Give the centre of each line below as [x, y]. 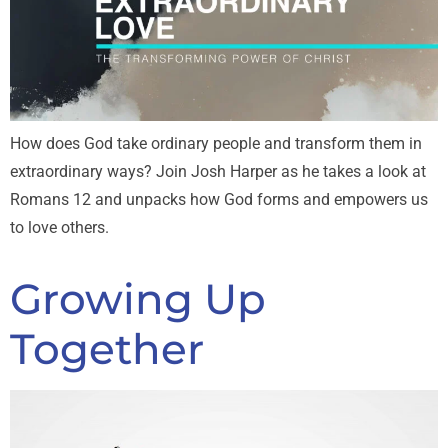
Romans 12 [50, 199]
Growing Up [138, 298]
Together [107, 348]
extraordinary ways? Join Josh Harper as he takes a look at [218, 171]
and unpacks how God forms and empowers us [259, 199]
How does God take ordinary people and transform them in [216, 143]
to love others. [59, 227]
